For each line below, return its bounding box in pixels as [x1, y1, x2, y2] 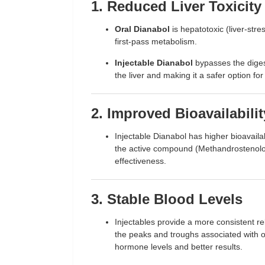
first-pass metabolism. [115, 37, 197, 46]
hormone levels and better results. [115, 242, 243, 251]
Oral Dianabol [115, 24, 170, 34]
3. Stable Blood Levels [91, 191, 243, 207]
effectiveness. [115, 156, 166, 166]
